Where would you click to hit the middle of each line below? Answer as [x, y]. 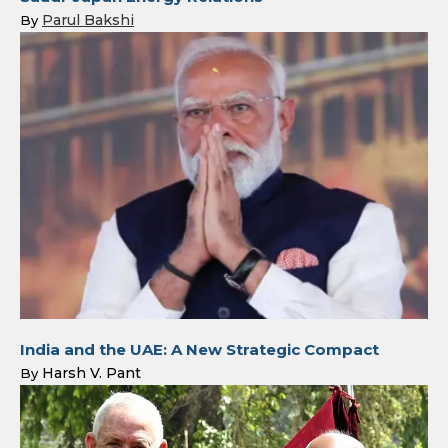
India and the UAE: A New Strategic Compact [199, 349]
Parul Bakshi [88, 19]
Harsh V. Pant [91, 372]
